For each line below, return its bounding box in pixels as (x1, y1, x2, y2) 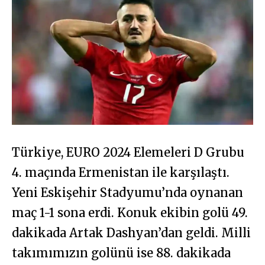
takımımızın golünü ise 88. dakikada (12, 245, 231, 261)
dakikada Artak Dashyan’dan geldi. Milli (12, 225, 251, 241)
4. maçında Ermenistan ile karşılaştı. (12, 165, 230, 180)
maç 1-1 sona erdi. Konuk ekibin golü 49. (12, 205, 248, 221)
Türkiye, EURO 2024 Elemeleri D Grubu (12, 145, 244, 160)
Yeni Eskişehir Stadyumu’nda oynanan (12, 185, 243, 201)
